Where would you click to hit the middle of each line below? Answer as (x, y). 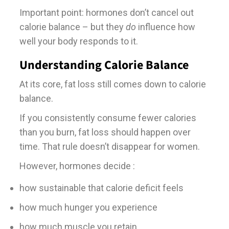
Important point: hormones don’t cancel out (106, 12)
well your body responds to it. (78, 41)
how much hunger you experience (88, 207)
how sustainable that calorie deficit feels (101, 188)
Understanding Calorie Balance (104, 65)
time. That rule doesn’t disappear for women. (109, 146)
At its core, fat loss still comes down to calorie (112, 84)
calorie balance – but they (72, 27)
